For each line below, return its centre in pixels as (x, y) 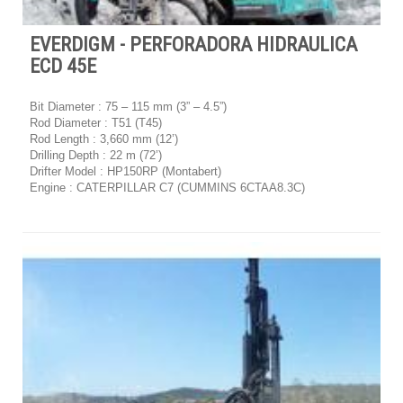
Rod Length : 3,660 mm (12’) (103, 139)
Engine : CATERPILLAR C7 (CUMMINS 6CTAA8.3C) (167, 188)
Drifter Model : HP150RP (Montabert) (125, 172)
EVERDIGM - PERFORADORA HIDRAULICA (193, 45)
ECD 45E (63, 67)
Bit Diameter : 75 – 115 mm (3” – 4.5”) (128, 107)
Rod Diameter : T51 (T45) (95, 123)
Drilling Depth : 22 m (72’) (95, 156)
